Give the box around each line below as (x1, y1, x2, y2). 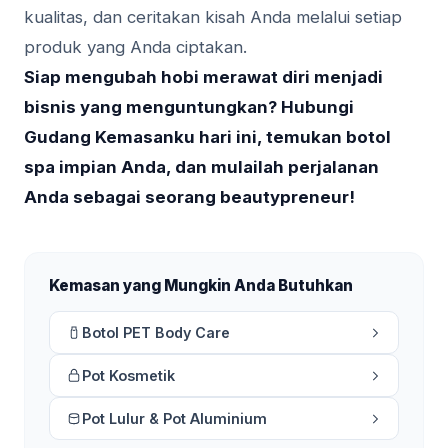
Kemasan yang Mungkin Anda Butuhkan (49, 276, 353, 296)
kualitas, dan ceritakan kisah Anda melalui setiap (24, 7, 402, 28)
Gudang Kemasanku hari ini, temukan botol (24, 127, 391, 148)
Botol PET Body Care (82, 324, 230, 342)
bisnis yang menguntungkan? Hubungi (24, 97, 354, 118)
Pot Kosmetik (82, 367, 175, 385)
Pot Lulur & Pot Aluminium (82, 410, 267, 428)
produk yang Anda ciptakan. (24, 37, 247, 58)
